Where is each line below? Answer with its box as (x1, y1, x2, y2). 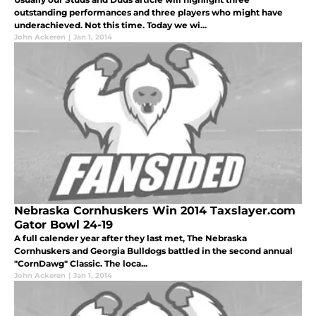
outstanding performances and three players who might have (14, 6, 283, 18)
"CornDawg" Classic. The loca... (14, 257, 147, 269)
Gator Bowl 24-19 (14, 217, 113, 231)
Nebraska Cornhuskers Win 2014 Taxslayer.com (14, 203, 296, 217)
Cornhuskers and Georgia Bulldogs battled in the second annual (14, 245, 293, 256)
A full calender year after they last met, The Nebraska (14, 232, 247, 243)
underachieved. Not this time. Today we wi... (14, 19, 207, 30)
